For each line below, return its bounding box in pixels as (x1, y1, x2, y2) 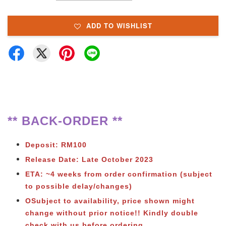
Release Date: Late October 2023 (25, 155, 153, 163)
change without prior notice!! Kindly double (25, 209, 198, 217)
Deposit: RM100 (25, 140, 87, 149)
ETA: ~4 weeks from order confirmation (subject (25, 170, 212, 179)
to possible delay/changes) (25, 182, 132, 191)
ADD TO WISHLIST (86, 20, 152, 30)
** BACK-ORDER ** (8, 114, 123, 128)
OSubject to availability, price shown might (25, 197, 195, 205)
